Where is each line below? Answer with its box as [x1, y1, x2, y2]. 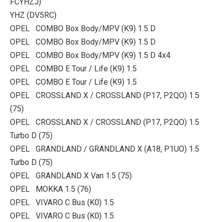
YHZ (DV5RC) [10, 10, 56, 20]
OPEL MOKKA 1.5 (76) [10, 184, 91, 194]
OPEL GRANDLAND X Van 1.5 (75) [10, 171, 132, 180]
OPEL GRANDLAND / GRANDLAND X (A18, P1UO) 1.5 [10, 144, 199, 154]
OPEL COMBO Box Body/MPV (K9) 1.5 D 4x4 [10, 51, 170, 60]
